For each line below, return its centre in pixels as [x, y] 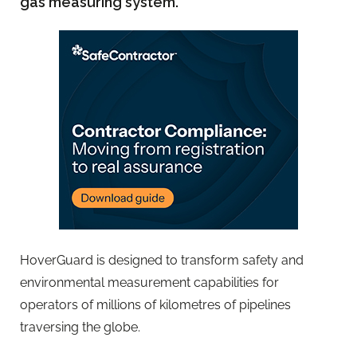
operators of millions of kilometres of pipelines [155, 304]
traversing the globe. [80, 327]
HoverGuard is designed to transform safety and [162, 260]
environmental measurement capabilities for [149, 282]
